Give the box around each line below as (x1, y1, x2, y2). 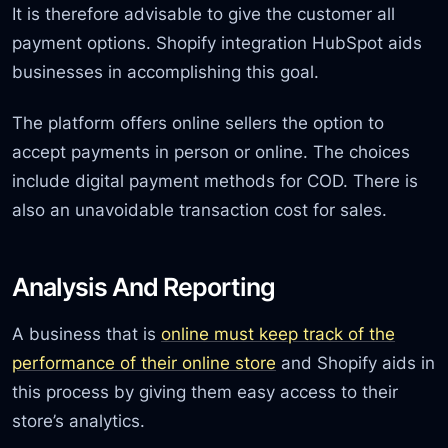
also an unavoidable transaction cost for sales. (12, 199, 388, 221)
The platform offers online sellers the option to (12, 112, 385, 134)
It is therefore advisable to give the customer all (12, 2, 396, 24)
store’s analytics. (12, 410, 146, 432)
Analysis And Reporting (12, 272, 276, 303)
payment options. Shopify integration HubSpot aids (12, 31, 423, 53)
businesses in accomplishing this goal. (12, 60, 320, 82)
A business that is (12, 323, 162, 345)
